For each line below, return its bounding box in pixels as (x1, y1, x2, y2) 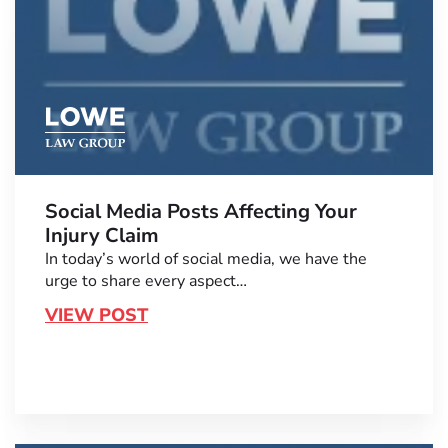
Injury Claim (45, 222, 159, 250)
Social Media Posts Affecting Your (45, 198, 357, 226)
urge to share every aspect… (45, 270, 247, 293)
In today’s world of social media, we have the (45, 248, 367, 271)
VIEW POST (45, 303, 148, 328)
